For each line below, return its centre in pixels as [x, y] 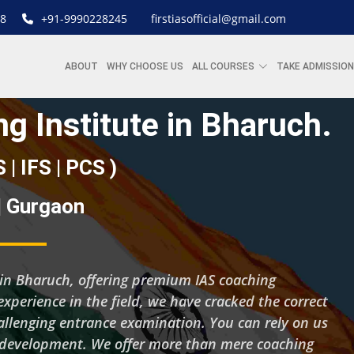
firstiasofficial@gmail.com [218, 19]
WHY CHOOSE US [145, 66]
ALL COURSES [223, 66]
